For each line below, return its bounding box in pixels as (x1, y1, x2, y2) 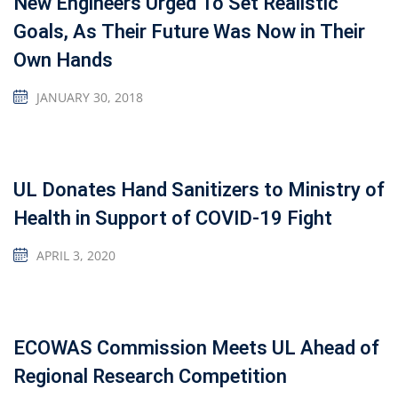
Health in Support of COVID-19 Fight (13, 203, 332, 233)
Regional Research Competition (13, 362, 287, 391)
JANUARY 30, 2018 (36, 88, 143, 106)
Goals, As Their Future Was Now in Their (13, 17, 365, 46)
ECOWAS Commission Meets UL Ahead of (13, 333, 379, 362)
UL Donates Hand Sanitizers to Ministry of (13, 175, 385, 204)
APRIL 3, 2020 (36, 246, 115, 264)
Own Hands (13, 45, 113, 75)
